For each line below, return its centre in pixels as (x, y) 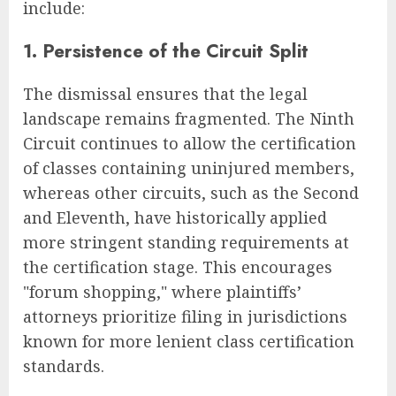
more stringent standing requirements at (186, 242)
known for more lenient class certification (189, 341)
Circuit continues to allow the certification (190, 143)
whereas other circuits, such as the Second (191, 192)
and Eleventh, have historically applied (175, 217)
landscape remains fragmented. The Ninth (189, 118)
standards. (64, 366)
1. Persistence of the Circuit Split (166, 50)
